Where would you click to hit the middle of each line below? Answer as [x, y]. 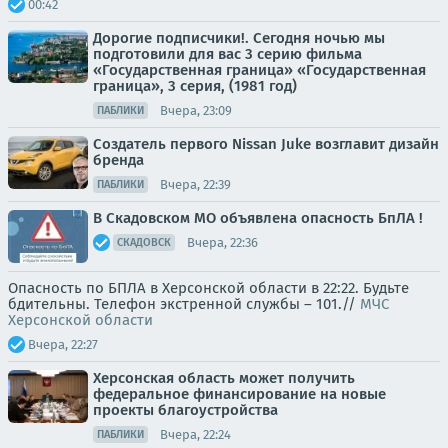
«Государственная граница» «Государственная [259, 70]
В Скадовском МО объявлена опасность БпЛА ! [258, 218]
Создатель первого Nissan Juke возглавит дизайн [266, 144]
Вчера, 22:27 [63, 344]
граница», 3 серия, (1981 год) [195, 86]
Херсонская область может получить [224, 378]
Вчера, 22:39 [195, 184]
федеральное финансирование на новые [239, 394]
